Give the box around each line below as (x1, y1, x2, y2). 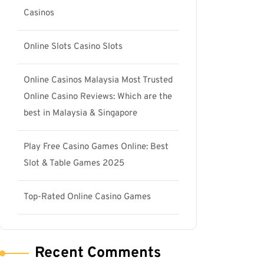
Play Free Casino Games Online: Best (24, 141, 169, 153)
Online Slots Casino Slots (24, 41, 123, 52)
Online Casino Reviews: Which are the (24, 91, 172, 103)
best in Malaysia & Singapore (24, 108, 137, 119)
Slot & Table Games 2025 (24, 158, 124, 169)
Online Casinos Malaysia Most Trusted (24, 75, 173, 86)
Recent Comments (35, 244, 161, 263)
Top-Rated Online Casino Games (24, 192, 151, 203)
